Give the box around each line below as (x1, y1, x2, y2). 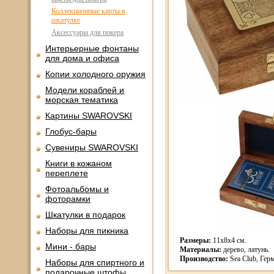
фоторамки (45, 194, 91, 204)
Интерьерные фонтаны (45, 43, 139, 53)
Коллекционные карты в (51, 7, 125, 15)
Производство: (180, 254, 228, 263)
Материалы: (180, 245, 221, 254)
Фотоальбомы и (45, 184, 109, 194)
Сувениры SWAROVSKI (45, 143, 138, 152)
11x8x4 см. (211, 236, 246, 245)
